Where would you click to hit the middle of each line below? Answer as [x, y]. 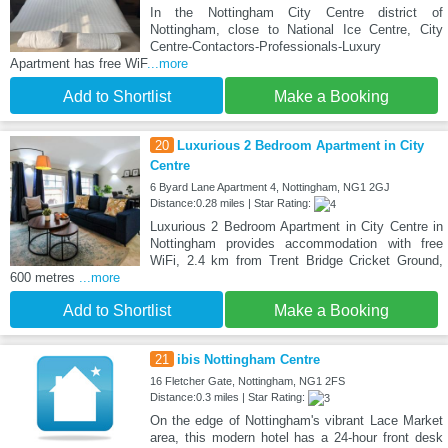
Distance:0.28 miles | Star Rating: [231, 202]
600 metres [44, 277]
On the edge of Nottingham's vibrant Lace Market [296, 420]
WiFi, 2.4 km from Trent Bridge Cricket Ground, [296, 260]
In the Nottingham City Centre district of [296, 12]
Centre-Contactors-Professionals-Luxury [265, 46]
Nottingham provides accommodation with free [296, 243]
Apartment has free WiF [78, 63]
